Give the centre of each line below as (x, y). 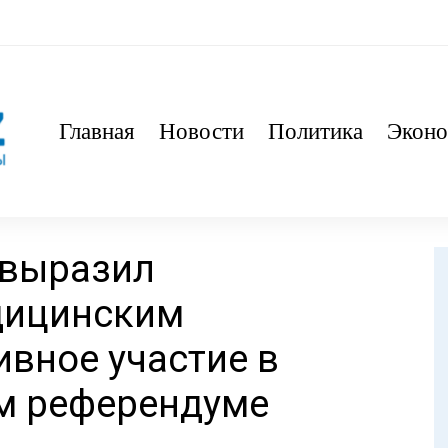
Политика (315, 131)
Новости (201, 131)
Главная (97, 131)
